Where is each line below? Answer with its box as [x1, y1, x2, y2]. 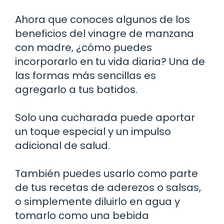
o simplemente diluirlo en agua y [15, 194, 180, 208]
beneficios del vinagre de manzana [15, 26, 194, 40]
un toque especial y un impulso [15, 124, 171, 138]
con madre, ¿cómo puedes [15, 40, 152, 54]
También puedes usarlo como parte [15, 166, 198, 180]
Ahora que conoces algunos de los [15, 12, 190, 26]
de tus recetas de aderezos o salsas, [15, 180, 201, 194]
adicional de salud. [15, 138, 110, 152]
